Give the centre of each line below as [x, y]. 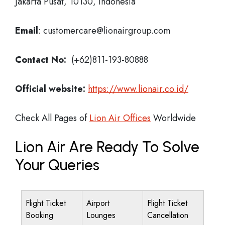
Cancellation [168, 215]
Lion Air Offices [120, 118]
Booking [39, 215]
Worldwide [173, 118]
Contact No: [41, 60]
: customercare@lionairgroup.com [104, 31]
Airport [98, 203]
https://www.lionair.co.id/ [138, 89]
